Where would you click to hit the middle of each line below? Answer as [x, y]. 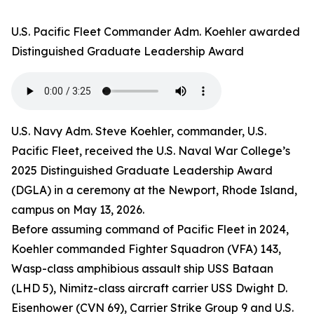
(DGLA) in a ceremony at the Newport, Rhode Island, [154, 190]
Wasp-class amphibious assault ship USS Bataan [142, 268]
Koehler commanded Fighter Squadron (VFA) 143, [146, 249]
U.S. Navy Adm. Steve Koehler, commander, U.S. [139, 131]
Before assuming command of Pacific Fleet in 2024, [150, 229]
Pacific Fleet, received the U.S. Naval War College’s [151, 151]
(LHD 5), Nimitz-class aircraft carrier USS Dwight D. [149, 288]
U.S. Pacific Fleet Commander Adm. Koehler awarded [156, 32]
